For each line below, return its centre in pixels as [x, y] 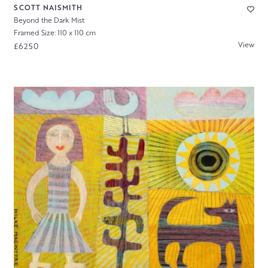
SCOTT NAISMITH [48, 8]
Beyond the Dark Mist [49, 20]
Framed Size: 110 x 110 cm [54, 33]
